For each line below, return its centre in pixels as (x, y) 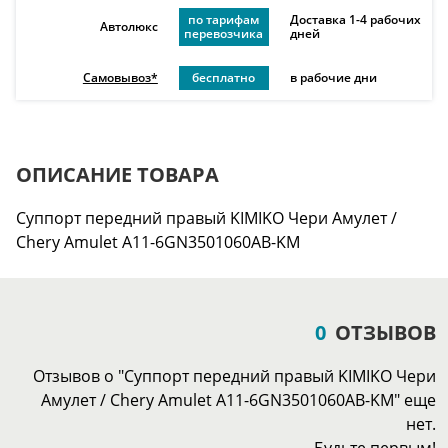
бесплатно (224, 77)
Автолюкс (128, 26)
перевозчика (224, 33)
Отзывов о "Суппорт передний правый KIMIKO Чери (234, 376)
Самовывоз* (120, 77)
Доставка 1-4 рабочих (355, 19)
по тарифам (224, 19)
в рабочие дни (333, 77)
